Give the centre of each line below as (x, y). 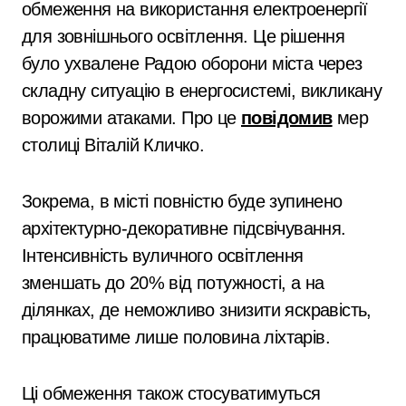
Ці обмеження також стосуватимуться (171, 393)
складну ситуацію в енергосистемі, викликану (202, 90)
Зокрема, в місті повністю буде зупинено (182, 201)
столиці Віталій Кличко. (113, 145)
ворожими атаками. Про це (131, 117)
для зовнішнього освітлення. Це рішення (184, 36)
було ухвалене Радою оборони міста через (192, 63)
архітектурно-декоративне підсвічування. (184, 228)
